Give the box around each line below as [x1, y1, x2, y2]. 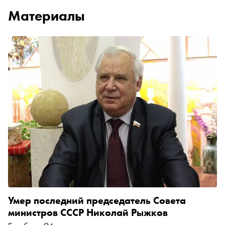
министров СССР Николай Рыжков [8, 205, 168, 219]
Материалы [8, 7, 85, 25]
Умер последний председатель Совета [8, 193, 186, 207]
